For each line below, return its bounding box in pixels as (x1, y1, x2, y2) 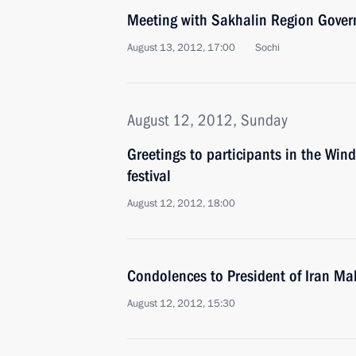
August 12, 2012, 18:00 (127, 196, 235, 211)
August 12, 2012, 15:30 (127, 296, 235, 311)
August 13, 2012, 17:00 (127, 41, 235, 55)
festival (127, 166, 171, 185)
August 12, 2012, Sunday (127, 110, 288, 130)
